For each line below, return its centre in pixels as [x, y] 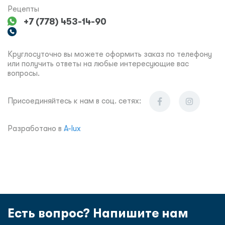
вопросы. [24, 73]
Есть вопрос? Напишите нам [98, 213]
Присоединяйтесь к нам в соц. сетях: [74, 101]
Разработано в [36, 129]
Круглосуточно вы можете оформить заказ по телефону [110, 54]
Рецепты [23, 9]
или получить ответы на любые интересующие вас [98, 64]
